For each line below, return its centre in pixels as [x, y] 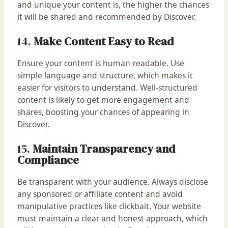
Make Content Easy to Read [103, 41]
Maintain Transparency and [104, 148]
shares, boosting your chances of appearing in [103, 112]
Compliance [48, 160]
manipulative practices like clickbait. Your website [109, 206]
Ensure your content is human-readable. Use [101, 63]
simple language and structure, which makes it [105, 76]
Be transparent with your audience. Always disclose [112, 181]
